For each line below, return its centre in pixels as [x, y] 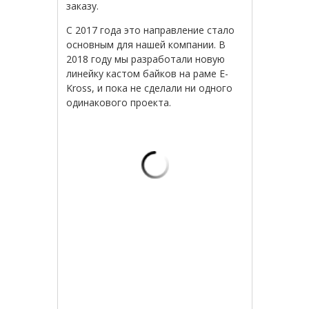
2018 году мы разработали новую [146, 59]
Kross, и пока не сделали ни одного [150, 88]
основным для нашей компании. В [146, 45]
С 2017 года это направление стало [151, 30]
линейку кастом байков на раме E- [148, 74]
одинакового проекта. [119, 103]
